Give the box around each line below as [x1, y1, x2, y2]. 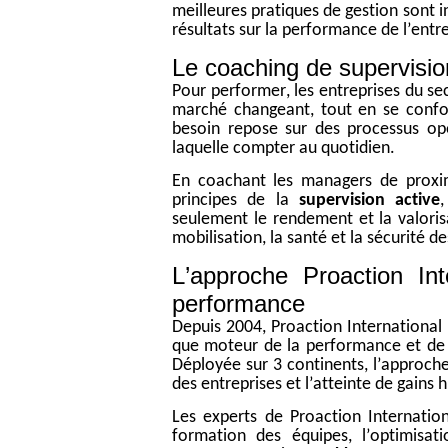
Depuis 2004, [172, 318, 271, 338]
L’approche [172, 262, 304, 290]
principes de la [172, 191, 299, 211]
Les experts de [172, 408, 290, 428]
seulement [172, 210, 254, 230]
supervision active [299, 191, 441, 211]
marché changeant [172, 101, 310, 121]
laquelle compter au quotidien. [172, 139, 395, 159]
